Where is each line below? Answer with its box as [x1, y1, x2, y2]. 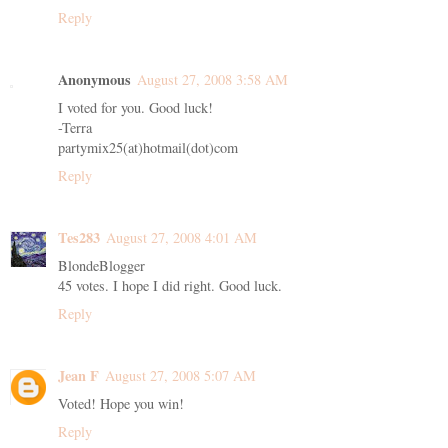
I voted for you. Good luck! [58, 98, 213, 118]
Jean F [58, 365, 99, 387]
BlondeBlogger [58, 256, 145, 276]
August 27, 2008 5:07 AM [105, 366, 256, 386]
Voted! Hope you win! [58, 394, 184, 414]
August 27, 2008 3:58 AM [137, 70, 288, 90]
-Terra [58, 118, 92, 138]
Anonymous [58, 69, 131, 91]
